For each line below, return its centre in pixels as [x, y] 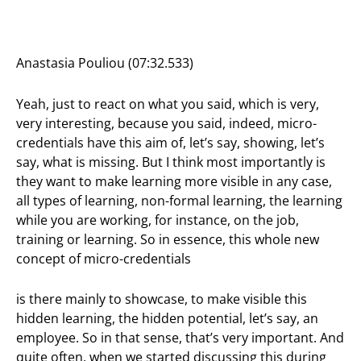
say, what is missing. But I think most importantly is [171, 162]
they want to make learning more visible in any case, [174, 181]
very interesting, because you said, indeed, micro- [166, 123]
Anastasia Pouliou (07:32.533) [105, 63]
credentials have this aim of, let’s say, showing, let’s [170, 142]
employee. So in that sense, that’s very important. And [180, 338]
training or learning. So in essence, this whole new [168, 239]
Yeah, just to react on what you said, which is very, [168, 104]
